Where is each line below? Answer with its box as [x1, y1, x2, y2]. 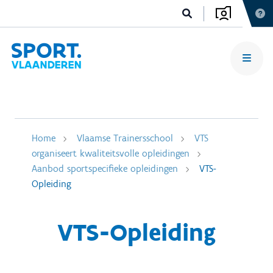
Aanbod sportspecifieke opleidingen [32, 163, 178, 174]
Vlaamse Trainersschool [77, 132, 173, 144]
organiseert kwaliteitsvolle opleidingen [32, 147, 190, 159]
